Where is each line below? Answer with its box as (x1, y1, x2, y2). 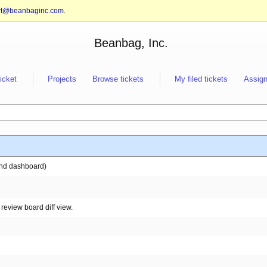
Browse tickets (92, 74, 144, 83)
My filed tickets (175, 74, 228, 83)
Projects (48, 74, 76, 83)
